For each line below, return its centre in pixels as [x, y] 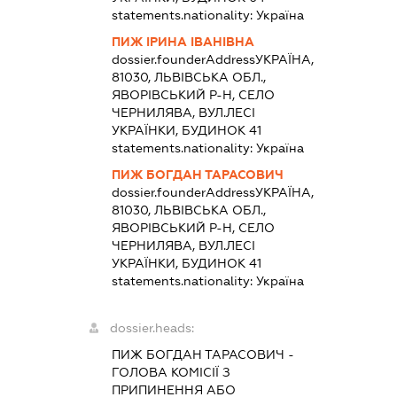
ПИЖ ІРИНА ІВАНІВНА [183, 42]
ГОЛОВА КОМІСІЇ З [171, 373]
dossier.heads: [152, 328]
